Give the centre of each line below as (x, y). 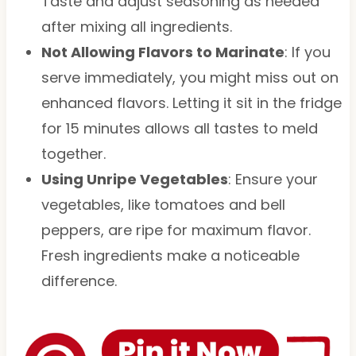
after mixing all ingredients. (136, 26)
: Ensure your (273, 179)
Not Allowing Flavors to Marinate (163, 52)
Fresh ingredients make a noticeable (170, 255)
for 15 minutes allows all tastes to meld (179, 128)
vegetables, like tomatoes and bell (163, 204)
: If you (307, 52)
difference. (79, 281)
